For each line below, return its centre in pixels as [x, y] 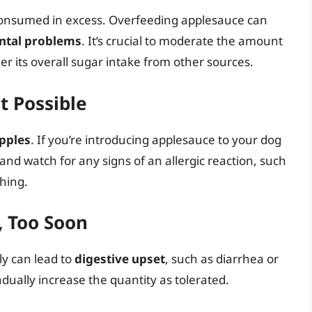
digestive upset [120, 259]
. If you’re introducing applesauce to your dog [156, 139]
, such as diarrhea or [222, 259]
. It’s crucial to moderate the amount [182, 41]
